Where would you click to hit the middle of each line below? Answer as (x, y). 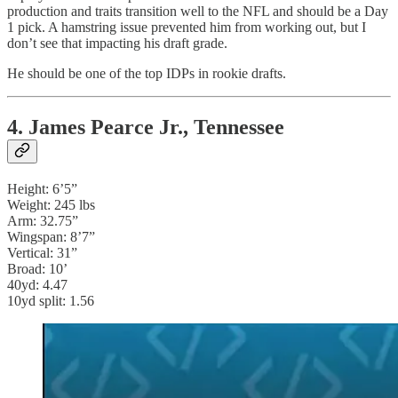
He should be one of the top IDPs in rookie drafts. (147, 74)
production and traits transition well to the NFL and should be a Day (198, 12)
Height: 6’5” (42, 188)
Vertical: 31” (42, 252)
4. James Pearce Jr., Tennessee (146, 127)
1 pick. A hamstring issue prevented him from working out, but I (187, 28)
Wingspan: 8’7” (51, 236)
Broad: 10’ (37, 268)
